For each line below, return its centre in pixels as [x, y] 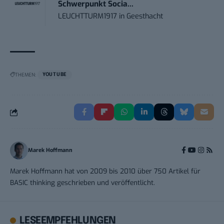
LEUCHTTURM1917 [88, 16]
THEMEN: [25, 75]
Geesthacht [145, 16]
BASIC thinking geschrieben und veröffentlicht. [82, 183]
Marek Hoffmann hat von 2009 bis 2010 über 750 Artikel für [105, 171]
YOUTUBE [55, 75]
